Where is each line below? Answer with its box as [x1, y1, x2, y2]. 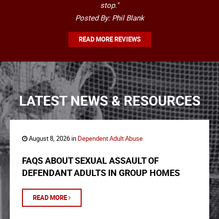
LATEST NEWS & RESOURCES [19, 91, 200, 110]
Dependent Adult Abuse [78, 134, 143, 143]
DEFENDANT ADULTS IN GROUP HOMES [22, 167, 180, 179]
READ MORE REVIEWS [78, 35, 141, 44]
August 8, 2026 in [27, 134, 78, 143]
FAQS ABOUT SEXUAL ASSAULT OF [22, 154, 159, 167]
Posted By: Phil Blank [75, 13, 144, 23]
